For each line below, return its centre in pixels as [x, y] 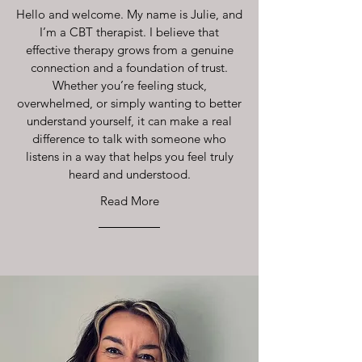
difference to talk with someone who [129, 139]
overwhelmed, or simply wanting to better [129, 103]
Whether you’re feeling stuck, [129, 85]
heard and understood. [129, 174]
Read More [129, 201]
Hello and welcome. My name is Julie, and [129, 14]
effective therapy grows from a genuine [129, 50]
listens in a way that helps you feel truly [129, 156]
